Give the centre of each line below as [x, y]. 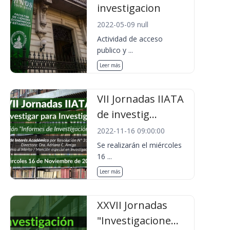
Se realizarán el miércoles [140, 145]
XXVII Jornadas [132, 205]
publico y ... [115, 50]
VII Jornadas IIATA [141, 99]
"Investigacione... [138, 221]
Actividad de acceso [130, 39]
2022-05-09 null [123, 24]
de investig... [127, 114]
